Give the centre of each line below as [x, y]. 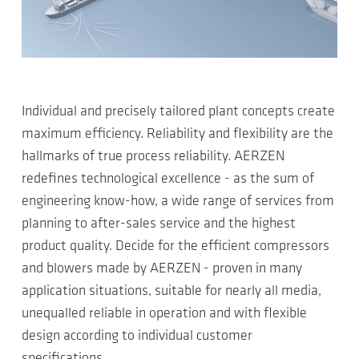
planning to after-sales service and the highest [159, 224]
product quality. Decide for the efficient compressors [175, 246]
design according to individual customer [137, 336]
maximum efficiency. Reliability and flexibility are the [177, 134]
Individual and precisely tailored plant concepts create [178, 112]
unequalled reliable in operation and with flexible [164, 314]
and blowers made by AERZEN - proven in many [162, 269]
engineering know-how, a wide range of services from [178, 202]
